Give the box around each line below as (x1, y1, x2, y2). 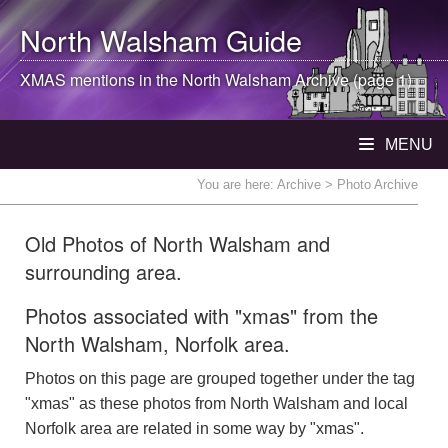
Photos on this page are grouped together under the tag (25, 370, 415, 387)
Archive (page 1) (291, 68, 412, 91)
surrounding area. (25, 257, 182, 286)
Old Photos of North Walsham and (25, 229, 330, 258)
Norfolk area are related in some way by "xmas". (25, 420, 364, 437)
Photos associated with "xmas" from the (25, 301, 378, 330)
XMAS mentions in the (20, 68, 182, 91)
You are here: (197, 177, 277, 192)
